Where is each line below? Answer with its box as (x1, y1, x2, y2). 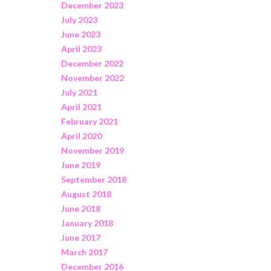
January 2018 (60, 217, 113, 228)
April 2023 (60, 43, 102, 54)
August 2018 (60, 188, 111, 199)
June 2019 (60, 159, 100, 170)
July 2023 (60, 14, 97, 25)
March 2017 (60, 246, 108, 257)
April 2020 (60, 130, 102, 141)
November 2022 (60, 72, 124, 83)
